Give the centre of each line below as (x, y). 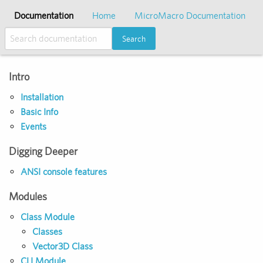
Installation (42, 97)
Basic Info (39, 112)
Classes (47, 232)
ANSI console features (64, 172)
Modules (28, 197)
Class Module (48, 217)
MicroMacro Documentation (190, 16)
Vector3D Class (63, 247)
